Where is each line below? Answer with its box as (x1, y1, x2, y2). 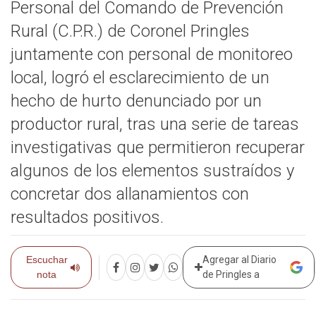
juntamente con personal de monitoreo (11, 44, 293, 64)
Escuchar (25, 254, 68, 265)
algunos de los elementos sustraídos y (11, 161, 294, 181)
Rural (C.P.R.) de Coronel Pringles (11, 21, 250, 41)
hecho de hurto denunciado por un (11, 91, 262, 111)
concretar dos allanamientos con (11, 184, 249, 204)
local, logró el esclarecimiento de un (11, 68, 269, 87)
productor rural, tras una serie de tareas (11, 114, 299, 134)
